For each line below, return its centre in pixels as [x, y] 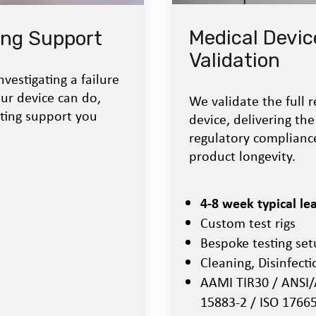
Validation [235, 61]
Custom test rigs [248, 223]
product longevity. [242, 156]
